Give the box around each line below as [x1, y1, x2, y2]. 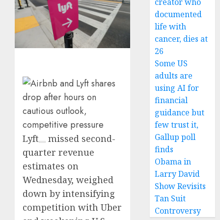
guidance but [155, 107, 205, 118]
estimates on [23, 160, 79, 172]
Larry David [155, 168, 200, 179]
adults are [155, 70, 193, 81]
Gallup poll [155, 132, 196, 142]
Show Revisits [155, 181, 206, 192]
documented [155, 9, 202, 20]
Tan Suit [155, 193, 186, 204]
